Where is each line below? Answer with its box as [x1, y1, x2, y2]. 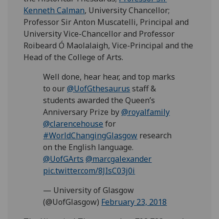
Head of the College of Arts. [23, 52, 124, 63]
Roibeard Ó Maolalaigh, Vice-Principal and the [23, 40, 194, 51]
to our [43, 83, 67, 94]
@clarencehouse [43, 118, 104, 130]
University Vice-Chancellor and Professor [23, 28, 175, 40]
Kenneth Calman [23, 5, 85, 16]
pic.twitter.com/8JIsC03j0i [43, 165, 135, 176]
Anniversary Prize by [43, 107, 122, 118]
